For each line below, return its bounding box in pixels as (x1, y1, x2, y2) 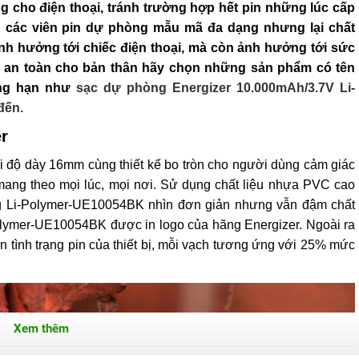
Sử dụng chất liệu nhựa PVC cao (159, 178, 356, 192)
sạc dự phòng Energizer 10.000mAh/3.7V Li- (76, 81, 355, 95)
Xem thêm (14, 321, 69, 336)
